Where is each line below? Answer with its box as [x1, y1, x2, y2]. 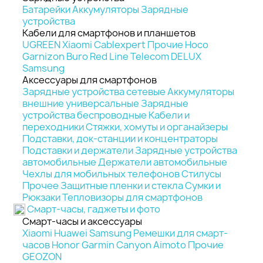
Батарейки [22, 2, 70, 16]
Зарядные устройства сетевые [22, 85, 166, 98]
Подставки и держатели [22, 143, 133, 157]
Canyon [116, 238, 151, 251]
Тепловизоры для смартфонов [62, 190, 203, 204]
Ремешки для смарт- [133, 227, 228, 240]
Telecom [130, 49, 169, 63]
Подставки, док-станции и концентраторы [22, 131, 218, 145]
